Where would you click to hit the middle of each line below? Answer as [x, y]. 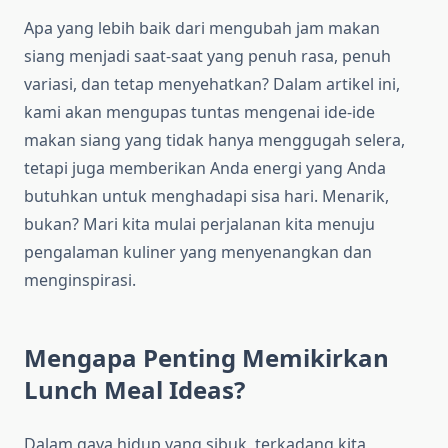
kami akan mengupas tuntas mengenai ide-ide [199, 112]
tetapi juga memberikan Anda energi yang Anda [205, 168]
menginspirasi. [80, 280]
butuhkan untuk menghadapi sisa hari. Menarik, [206, 196]
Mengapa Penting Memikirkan [206, 358]
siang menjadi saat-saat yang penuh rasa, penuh [207, 56]
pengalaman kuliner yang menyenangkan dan [198, 252]
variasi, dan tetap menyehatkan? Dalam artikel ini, [212, 84]
